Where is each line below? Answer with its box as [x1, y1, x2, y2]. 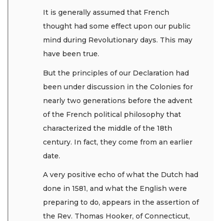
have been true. [43, 49, 101, 59]
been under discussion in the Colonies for [43, 82, 193, 91]
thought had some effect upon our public [43, 22, 190, 31]
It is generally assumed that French [43, 8, 169, 17]
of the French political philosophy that [43, 110, 181, 119]
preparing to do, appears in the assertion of [43, 198, 199, 207]
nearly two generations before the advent [43, 96, 192, 105]
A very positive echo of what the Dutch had [43, 170, 198, 180]
